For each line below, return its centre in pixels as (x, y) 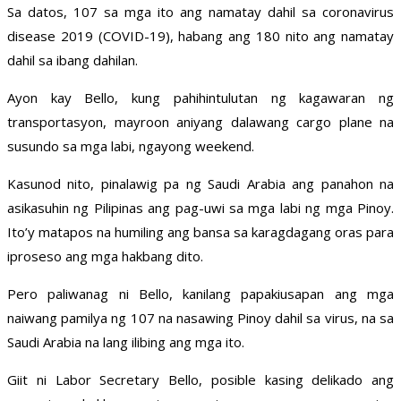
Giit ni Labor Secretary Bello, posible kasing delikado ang (200, 380)
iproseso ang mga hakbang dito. (105, 256)
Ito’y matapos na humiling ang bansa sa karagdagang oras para (200, 232)
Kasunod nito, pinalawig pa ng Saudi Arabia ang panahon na (200, 184)
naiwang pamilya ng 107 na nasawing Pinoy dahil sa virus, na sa (200, 318)
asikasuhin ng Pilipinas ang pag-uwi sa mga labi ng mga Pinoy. (200, 208)
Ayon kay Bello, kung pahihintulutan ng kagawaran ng (200, 98)
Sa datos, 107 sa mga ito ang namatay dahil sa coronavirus (200, 12)
